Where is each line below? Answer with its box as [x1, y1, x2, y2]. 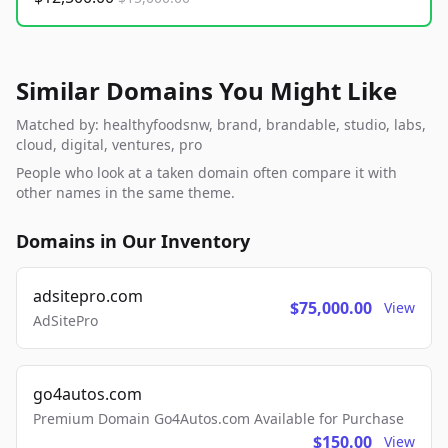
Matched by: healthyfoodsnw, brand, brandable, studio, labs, [16, 115, 426, 135]
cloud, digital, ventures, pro [16, 135, 202, 155]
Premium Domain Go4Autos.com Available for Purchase [33, 409, 404, 429]
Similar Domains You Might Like [16, 74, 397, 108]
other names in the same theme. [16, 183, 235, 203]
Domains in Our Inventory [16, 229, 250, 254]
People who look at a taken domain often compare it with [16, 163, 397, 183]
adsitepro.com [33, 285, 143, 308]
